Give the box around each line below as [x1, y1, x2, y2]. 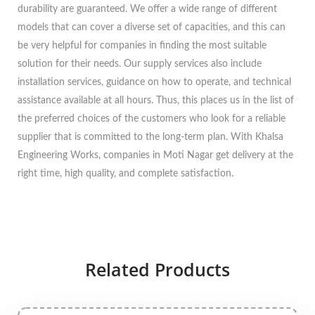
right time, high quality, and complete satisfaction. [18, 169, 233, 179]
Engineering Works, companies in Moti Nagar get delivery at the [18, 150, 293, 160]
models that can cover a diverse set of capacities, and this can [18, 22, 285, 32]
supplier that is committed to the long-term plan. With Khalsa [18, 132, 283, 142]
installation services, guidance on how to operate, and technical [18, 77, 291, 87]
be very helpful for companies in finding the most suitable [18, 41, 266, 51]
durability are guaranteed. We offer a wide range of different [18, 4, 277, 14]
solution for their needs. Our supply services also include [18, 59, 262, 69]
